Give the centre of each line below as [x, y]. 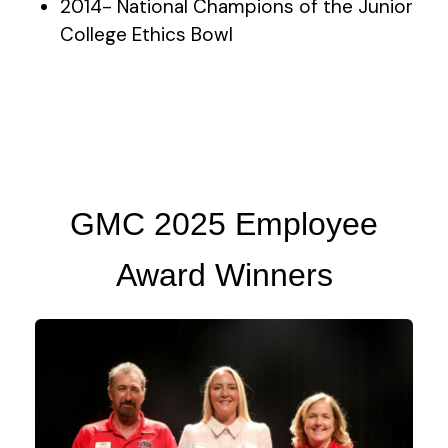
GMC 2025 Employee [224, 224]
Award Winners [224, 275]
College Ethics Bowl [146, 34]
